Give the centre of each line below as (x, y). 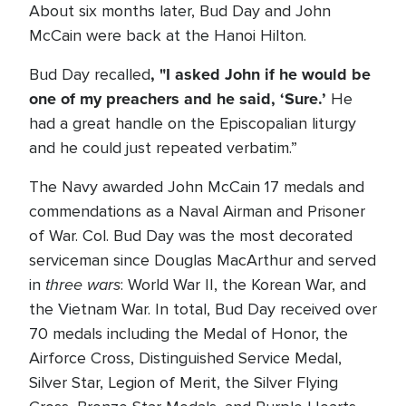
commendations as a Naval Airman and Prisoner (197, 211)
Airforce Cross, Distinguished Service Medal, (185, 358)
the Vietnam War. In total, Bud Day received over (203, 309)
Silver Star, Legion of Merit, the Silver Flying (184, 382)
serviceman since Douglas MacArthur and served (203, 260)
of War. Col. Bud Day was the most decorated (191, 236)
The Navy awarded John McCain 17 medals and (197, 187)
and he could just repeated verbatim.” (163, 148)
